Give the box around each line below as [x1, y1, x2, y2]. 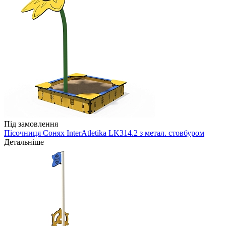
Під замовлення [4, 120, 58, 129]
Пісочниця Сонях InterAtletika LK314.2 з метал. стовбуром [4, 129, 204, 138]
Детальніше [4, 138, 44, 147]
